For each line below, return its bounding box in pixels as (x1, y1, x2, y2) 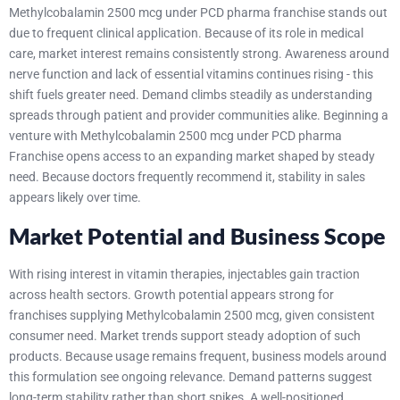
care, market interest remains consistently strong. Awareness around (9, 46, 389, 62)
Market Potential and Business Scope (9, 221, 386, 249)
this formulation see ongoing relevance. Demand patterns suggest (9, 369, 372, 384)
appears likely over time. (9, 190, 141, 205)
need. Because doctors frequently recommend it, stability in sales (9, 170, 365, 185)
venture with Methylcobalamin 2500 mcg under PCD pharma (9, 129, 342, 144)
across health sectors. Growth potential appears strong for (9, 287, 334, 302)
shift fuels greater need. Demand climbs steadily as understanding (9, 87, 372, 103)
